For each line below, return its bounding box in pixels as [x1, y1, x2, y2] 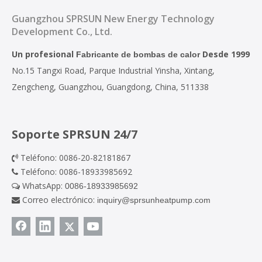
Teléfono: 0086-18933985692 [18, 166, 132, 177]
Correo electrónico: [20, 194, 97, 205]
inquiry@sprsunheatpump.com [97, 195, 211, 205]
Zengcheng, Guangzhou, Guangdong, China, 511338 [12, 81, 209, 92]
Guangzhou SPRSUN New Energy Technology [12, 12, 215, 25]
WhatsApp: [20, 180, 65, 191]
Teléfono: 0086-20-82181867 [18, 152, 130, 163]
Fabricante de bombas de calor [76, 50, 200, 59]
